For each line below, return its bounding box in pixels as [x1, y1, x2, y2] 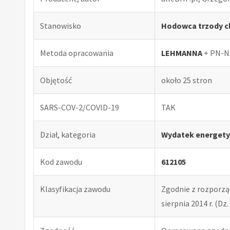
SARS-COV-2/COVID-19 [40, 102, 119, 112]
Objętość [40, 74, 72, 85]
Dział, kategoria [40, 129, 95, 140]
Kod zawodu [40, 156, 82, 167]
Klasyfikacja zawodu [40, 183, 110, 194]
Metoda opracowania [40, 47, 113, 58]
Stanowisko [40, 20, 81, 31]
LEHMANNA [161, 47, 202, 58]
